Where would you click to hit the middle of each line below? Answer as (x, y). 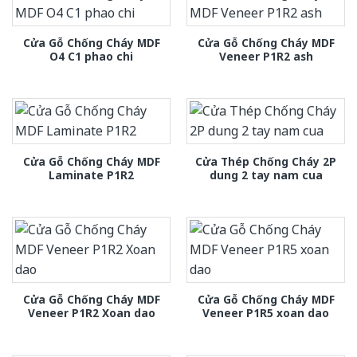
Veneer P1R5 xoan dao (266, 313)
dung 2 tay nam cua (266, 175)
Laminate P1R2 (91, 175)
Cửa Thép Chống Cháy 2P (266, 161)
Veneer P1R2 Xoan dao (91, 313)
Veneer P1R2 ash (266, 57)
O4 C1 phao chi (91, 57)
